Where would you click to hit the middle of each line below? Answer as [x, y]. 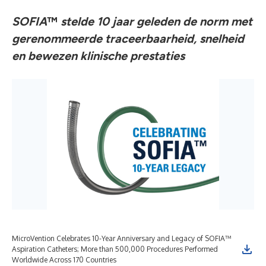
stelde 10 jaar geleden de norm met [155, 21]
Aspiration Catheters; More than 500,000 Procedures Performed [115, 249]
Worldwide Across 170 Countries [64, 260]
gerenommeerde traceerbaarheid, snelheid [128, 39]
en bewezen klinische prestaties [98, 56]
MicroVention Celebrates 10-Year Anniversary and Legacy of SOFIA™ [122, 238]
